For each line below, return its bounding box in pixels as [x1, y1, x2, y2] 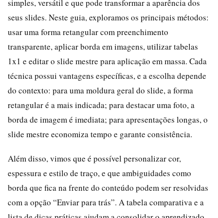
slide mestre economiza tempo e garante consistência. [8, 128, 192, 140]
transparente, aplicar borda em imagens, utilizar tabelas [8, 40, 198, 52]
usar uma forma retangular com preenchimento [8, 26, 168, 37]
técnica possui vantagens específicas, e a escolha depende [8, 70, 206, 81]
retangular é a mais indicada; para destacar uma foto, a [8, 99, 195, 110]
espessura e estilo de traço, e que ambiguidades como [8, 167, 191, 179]
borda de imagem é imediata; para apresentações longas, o [8, 113, 208, 125]
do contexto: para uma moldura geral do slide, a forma [8, 84, 193, 96]
